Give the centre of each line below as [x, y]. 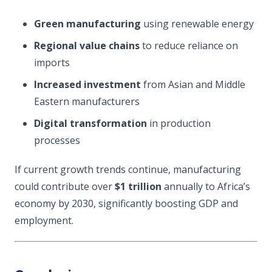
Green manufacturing [87, 24]
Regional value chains [87, 46]
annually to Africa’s [206, 186]
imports [52, 63]
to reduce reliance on [189, 46]
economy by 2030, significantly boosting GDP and [126, 203]
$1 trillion [138, 186]
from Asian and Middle [193, 84]
